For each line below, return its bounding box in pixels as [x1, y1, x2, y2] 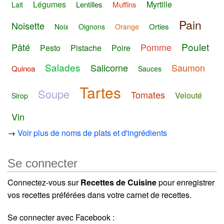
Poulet [181, 40, 209, 54]
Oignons [78, 21, 105, 32]
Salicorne [90, 60, 128, 74]
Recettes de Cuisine [80, 176, 156, 188]
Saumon [171, 60, 205, 74]
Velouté [175, 89, 202, 101]
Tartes [79, 81, 121, 103]
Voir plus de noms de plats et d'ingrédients [17, 126, 167, 138]
